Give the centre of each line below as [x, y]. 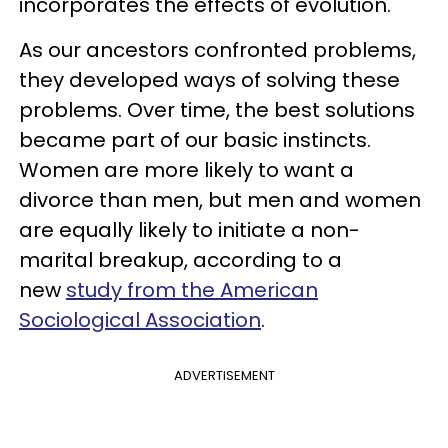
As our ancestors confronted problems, [217, 50]
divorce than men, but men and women [220, 200]
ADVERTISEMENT [224, 375]
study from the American [192, 290]
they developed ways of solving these [209, 80]
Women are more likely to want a [186, 170]
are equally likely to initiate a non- [189, 230]
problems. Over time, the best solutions [217, 110]
